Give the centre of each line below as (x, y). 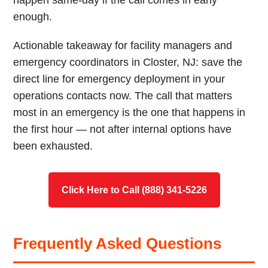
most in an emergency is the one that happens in (130, 112)
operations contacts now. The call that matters (123, 96)
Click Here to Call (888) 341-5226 (134, 190)
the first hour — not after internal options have (123, 129)
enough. (33, 17)
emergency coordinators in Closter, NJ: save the (128, 62)
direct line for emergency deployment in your (119, 79)
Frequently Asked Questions (118, 243)
